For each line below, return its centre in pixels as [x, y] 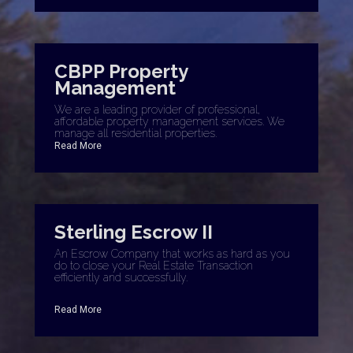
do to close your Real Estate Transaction [154, 266]
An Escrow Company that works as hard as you [172, 254]
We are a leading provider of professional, [157, 110]
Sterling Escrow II [134, 232]
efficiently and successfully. [121, 277]
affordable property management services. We [169, 121]
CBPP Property [121, 71]
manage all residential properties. [136, 133]
